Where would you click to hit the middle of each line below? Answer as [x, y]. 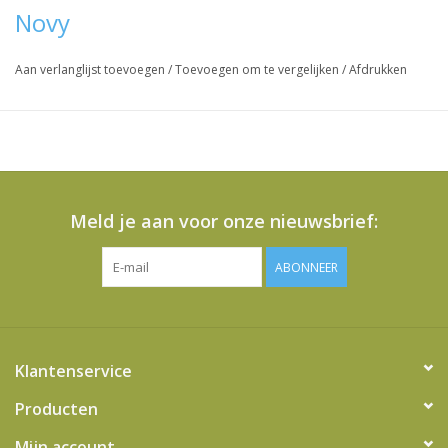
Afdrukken [378, 70]
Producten [56, 409]
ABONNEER [306, 268]
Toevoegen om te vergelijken [258, 70]
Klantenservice [73, 371]
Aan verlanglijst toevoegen [91, 70]
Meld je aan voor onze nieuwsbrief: [224, 221]
